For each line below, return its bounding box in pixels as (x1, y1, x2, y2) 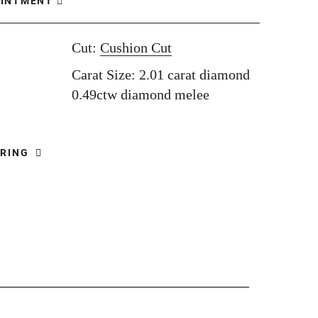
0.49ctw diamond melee (72, 87, 209, 102)
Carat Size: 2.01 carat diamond (72, 67, 250, 82)
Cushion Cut (100, 40, 172, 55)
